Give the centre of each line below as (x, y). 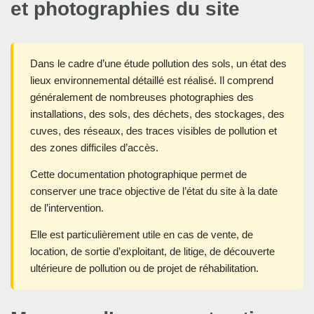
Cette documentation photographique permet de (138, 175)
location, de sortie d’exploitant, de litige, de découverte (152, 252)
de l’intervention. (67, 208)
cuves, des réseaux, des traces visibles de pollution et (153, 131)
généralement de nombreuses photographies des (142, 97)
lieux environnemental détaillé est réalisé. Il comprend (152, 81)
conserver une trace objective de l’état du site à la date (154, 191)
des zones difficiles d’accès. (94, 148)
